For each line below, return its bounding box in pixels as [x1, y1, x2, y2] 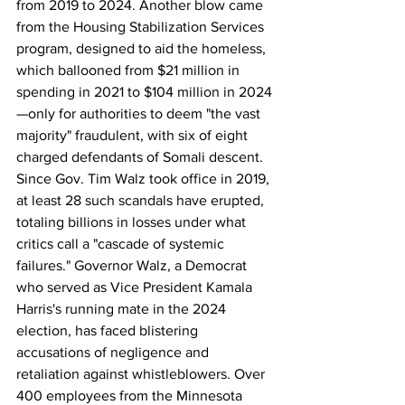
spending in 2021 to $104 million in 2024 [16, 84, 272, 99]
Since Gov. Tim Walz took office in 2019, [16, 171, 273, 186]
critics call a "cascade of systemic [16, 236, 228, 251]
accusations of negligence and [16, 344, 212, 360]
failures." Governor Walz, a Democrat [16, 258, 250, 273]
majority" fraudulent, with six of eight [16, 127, 251, 143]
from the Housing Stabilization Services [16, 19, 268, 34]
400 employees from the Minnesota [16, 388, 246, 403]
